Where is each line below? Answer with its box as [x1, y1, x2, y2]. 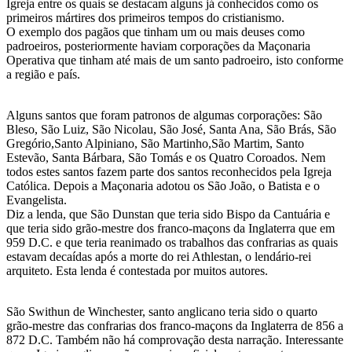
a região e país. [6, 68, 80, 82]
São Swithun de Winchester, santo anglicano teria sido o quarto [6, 305, 317, 319]
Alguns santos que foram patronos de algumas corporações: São [6, 108, 322, 123]
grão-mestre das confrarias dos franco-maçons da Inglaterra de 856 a [6, 319, 343, 333]
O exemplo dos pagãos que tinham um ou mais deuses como [6, 25, 305, 39]
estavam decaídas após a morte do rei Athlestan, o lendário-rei [6, 250, 311, 264]
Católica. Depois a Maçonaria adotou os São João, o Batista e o [6, 179, 320, 193]
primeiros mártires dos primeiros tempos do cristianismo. [6, 11, 284, 25]
